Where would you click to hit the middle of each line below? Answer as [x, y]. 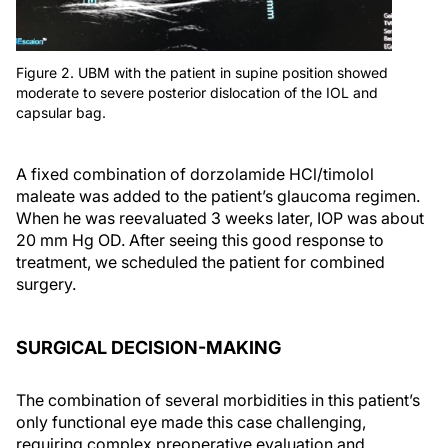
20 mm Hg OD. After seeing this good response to [200, 240]
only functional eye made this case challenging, [191, 422]
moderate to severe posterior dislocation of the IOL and [197, 93]
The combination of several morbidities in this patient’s [218, 400]
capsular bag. [61, 113]
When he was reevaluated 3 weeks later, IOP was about [220, 218]
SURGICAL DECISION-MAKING [148, 348]
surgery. [46, 284]
